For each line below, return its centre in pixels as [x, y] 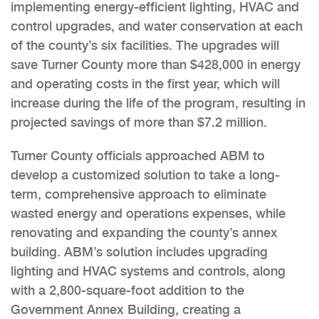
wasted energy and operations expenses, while [148, 213]
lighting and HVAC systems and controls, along [148, 271]
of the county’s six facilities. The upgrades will [145, 45]
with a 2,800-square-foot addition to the [127, 290]
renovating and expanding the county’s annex [144, 232]
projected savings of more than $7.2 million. [139, 122]
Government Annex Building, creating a [126, 309]
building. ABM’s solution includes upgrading [139, 251]
